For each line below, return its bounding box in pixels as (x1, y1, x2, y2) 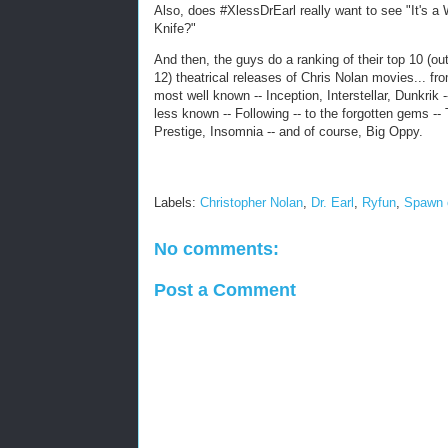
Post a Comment (154, 279, 296, 300)
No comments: (154, 239, 279, 260)
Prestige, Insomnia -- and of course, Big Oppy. (154, 123, 423, 139)
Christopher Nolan (200, 195, 303, 211)
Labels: (154, 195, 200, 211)
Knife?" (154, 20, 196, 36)
